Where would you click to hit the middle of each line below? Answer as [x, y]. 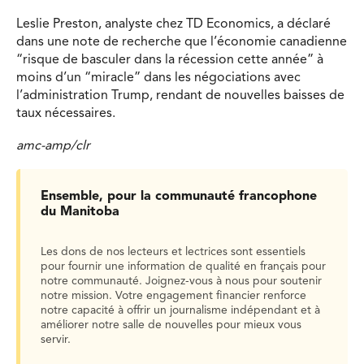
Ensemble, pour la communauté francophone [179, 197]
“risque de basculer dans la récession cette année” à [170, 61]
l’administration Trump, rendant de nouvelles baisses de [180, 96]
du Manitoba [80, 212]
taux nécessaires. [66, 114]
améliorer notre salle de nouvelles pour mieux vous [171, 325]
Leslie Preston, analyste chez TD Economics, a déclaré [173, 25]
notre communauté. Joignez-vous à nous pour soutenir [181, 282]
